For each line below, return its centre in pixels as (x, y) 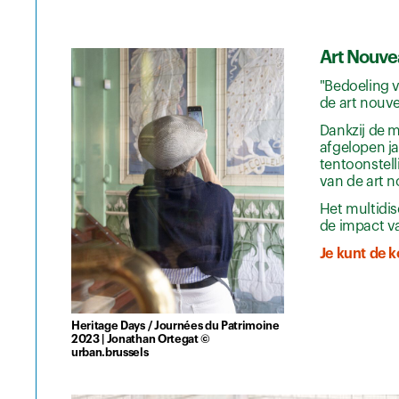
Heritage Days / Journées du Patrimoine (175, 325)
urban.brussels (110, 352)
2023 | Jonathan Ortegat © (141, 338)
